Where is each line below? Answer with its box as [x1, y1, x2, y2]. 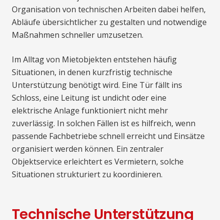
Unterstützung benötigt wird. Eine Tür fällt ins [12, 80, 182, 91]
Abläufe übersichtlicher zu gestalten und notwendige [12, 17, 207, 28]
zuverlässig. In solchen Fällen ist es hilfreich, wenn [12, 118, 195, 129]
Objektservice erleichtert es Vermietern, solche [12, 156, 184, 167]
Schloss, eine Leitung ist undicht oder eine [12, 92, 166, 104]
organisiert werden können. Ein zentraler [12, 143, 164, 155]
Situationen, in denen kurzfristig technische [12, 67, 172, 78]
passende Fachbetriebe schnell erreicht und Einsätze [12, 131, 205, 142]
